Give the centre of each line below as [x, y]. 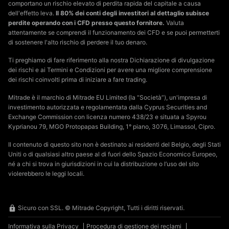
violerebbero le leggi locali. [46, 174]
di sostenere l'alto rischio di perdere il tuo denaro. [78, 42]
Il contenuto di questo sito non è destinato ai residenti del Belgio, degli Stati [114, 145]
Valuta [174, 23]
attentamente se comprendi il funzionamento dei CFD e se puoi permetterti [114, 33]
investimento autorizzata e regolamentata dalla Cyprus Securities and [108, 107]
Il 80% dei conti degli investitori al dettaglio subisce [132, 13]
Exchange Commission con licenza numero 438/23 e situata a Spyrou [107, 117]
